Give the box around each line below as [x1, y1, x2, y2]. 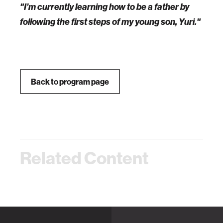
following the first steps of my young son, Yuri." [20, 16, 201, 28]
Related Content [20, 147, 148, 169]
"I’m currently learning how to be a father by [20, 1, 189, 13]
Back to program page [31, 77, 109, 87]
